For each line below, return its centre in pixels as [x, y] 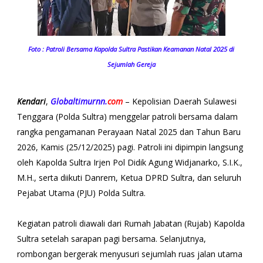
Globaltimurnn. [79, 101]
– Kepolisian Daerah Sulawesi [179, 101]
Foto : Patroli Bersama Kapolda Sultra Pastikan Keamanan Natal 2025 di [131, 49]
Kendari [31, 101]
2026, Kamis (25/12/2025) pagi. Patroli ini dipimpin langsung [130, 147]
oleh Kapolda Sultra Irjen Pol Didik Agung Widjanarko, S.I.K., [129, 162]
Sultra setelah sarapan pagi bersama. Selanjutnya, [111, 238]
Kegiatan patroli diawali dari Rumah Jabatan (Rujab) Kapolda [131, 223]
